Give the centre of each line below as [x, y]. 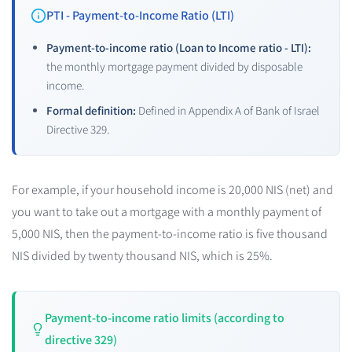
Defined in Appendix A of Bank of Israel [228, 110]
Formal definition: [91, 110]
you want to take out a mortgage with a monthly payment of [167, 212]
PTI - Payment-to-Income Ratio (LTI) [140, 15]
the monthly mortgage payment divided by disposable [174, 66]
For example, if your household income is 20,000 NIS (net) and [172, 190]
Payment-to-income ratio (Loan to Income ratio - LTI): [179, 48]
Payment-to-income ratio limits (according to [164, 318]
